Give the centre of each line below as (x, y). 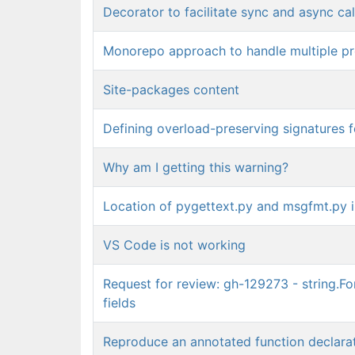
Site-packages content (171, 90)
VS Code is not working (174, 245)
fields (119, 303)
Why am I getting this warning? (196, 167)
